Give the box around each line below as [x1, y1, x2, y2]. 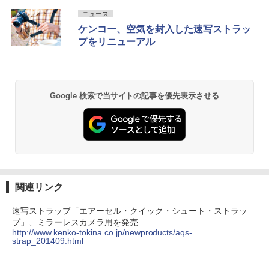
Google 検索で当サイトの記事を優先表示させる [49, 91, 220, 101]
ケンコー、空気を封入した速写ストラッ [78, 24, 251, 35]
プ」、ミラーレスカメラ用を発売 [12, 217, 138, 227]
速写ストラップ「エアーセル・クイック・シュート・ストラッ [12, 205, 247, 216]
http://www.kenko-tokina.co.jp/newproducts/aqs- [12, 227, 193, 237]
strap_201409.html [12, 235, 83, 246]
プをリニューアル [78, 37, 155, 47]
